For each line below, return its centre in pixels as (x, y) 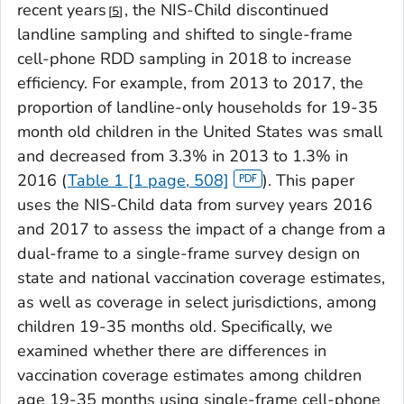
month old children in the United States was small (200, 131)
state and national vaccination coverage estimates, (201, 277)
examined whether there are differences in (172, 350)
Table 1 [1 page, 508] (148, 180)
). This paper (308, 180)
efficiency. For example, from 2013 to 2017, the (190, 83)
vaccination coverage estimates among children (189, 375)
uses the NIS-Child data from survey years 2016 (195, 204)
